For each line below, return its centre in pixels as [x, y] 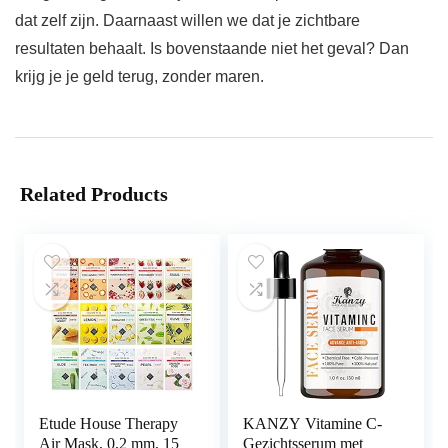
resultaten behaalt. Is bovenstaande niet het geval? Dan [212, 49]
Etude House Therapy [109, 424]
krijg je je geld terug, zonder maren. [139, 77]
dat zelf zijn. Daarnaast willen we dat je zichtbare [187, 21]
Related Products [94, 194]
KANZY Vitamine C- [313, 424]
